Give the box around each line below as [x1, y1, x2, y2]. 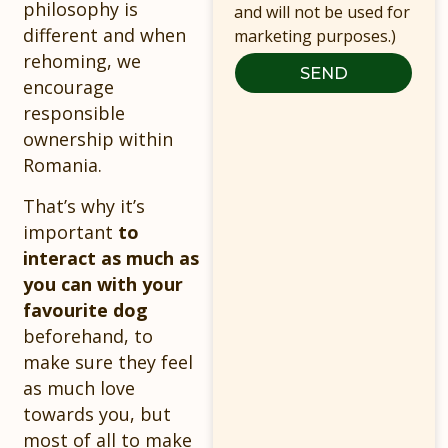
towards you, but [23, 401, 172, 426]
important [23, 219, 119, 244]
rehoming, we [23, 49, 142, 74]
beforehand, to [23, 323, 154, 348]
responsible [23, 101, 126, 126]
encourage [23, 75, 115, 100]
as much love [23, 375, 136, 400]
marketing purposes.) [233, 24, 396, 47]
